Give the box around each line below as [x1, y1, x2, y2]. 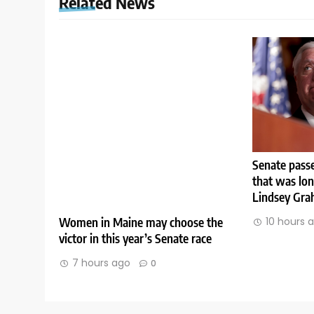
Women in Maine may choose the [59, 214, 223, 230]
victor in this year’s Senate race [59, 230, 212, 246]
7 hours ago [72, 255, 130, 270]
